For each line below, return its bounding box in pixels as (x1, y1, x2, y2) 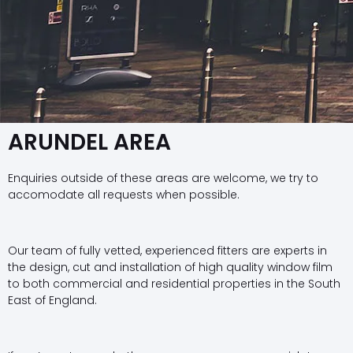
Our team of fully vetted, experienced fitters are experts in (8, 242, 327, 258)
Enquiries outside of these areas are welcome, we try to (8, 170, 318, 186)
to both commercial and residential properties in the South (8, 275, 340, 292)
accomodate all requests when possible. (8, 187, 240, 203)
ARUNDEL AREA (8, 127, 171, 158)
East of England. (8, 292, 97, 308)
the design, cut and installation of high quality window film (8, 258, 333, 275)
